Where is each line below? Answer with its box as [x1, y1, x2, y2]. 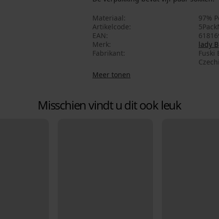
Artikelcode [92, 22, 129, 32]
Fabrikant [92, 48, 123, 58]
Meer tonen [92, 70, 131, 80]
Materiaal [92, 13, 124, 23]
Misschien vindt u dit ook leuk [38, 97, 181, 113]
